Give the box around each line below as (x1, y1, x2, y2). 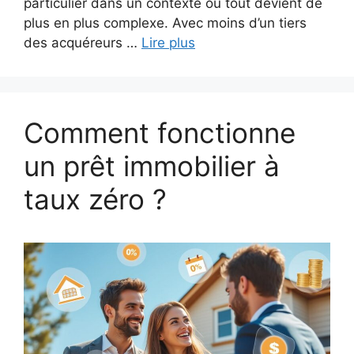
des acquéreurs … (24, 34, 141, 51)
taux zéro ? (24, 182, 167, 216)
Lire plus (141, 34, 195, 51)
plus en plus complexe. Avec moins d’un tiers (24, 14, 307, 31)
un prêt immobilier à (24, 149, 280, 183)
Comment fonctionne (24, 115, 296, 149)
